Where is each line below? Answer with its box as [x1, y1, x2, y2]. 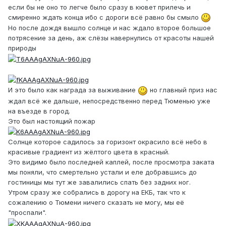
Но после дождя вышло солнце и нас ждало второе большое [8, 24, 211, 32]
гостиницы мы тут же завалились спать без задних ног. [8, 178, 191, 187]
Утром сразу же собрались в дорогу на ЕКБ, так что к [8, 188, 186, 197]
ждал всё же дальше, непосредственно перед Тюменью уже [8, 96, 210, 105]
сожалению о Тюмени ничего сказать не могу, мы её [8, 198, 184, 207]
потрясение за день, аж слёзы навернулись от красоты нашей [8, 34, 214, 42]
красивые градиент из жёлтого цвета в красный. [8, 148, 169, 156]
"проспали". [8, 208, 46, 217]
